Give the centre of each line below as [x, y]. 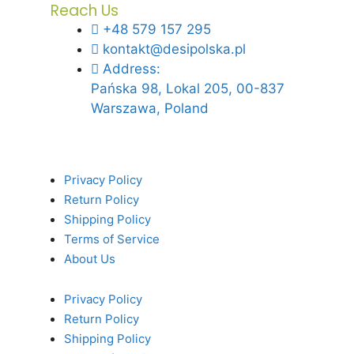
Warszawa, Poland [150, 108]
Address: [132, 68]
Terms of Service [112, 239]
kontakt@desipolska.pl [174, 49]
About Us [90, 259]
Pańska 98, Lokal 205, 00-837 [188, 88]
